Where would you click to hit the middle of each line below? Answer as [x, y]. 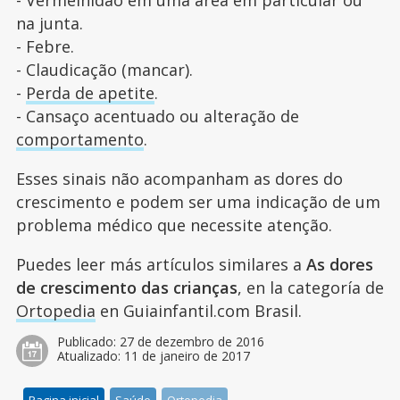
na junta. [49, 23]
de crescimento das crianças [126, 287]
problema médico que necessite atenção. [174, 225]
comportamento [79, 139]
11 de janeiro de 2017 [187, 355]
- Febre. [45, 46]
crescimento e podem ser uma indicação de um [198, 201]
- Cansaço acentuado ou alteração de [157, 116]
